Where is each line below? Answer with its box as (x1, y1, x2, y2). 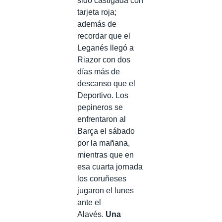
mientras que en (77, 151, 134, 159)
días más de (77, 67, 120, 76)
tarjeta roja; (77, 8, 116, 16)
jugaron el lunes (77, 186, 134, 195)
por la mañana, (77, 139, 130, 147)
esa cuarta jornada (77, 163, 143, 171)
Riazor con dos (77, 55, 130, 64)
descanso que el (77, 79, 135, 88)
